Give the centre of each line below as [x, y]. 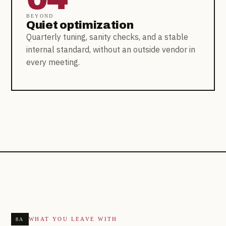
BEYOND [40, 16]
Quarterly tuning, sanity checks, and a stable [107, 37]
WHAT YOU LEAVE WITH [73, 219]
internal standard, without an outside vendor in [111, 49]
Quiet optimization [80, 25]
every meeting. [53, 62]
